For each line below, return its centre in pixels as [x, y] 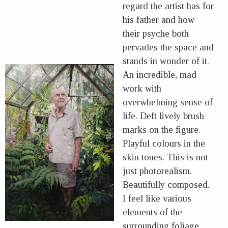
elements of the [153, 212]
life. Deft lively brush [164, 116]
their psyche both [156, 33]
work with [142, 88]
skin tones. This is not [166, 157]
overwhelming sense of [168, 102]
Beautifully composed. [166, 184]
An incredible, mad [160, 74]
